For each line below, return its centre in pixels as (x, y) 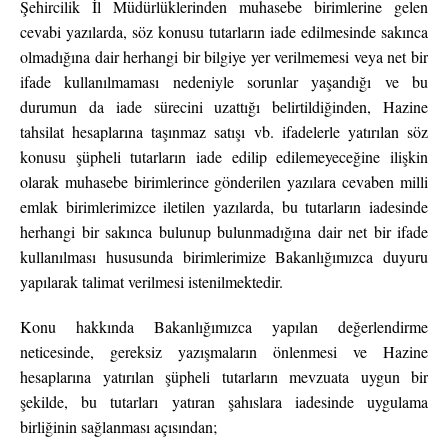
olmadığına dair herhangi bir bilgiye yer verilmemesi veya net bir (224, 57)
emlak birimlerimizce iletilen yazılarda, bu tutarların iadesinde (224, 207)
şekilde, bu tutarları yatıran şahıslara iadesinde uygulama (224, 402)
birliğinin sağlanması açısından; (118, 427)
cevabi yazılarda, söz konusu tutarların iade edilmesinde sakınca (224, 32)
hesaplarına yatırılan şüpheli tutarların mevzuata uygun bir (224, 377)
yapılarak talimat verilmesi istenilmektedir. (151, 282)
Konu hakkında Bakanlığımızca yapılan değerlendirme (224, 327)
